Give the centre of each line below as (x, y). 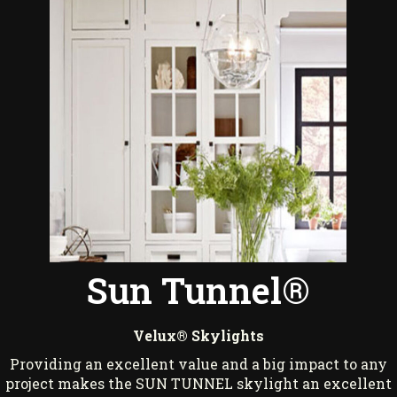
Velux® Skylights (198, 336)
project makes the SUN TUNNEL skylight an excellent (198, 384)
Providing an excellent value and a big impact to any (198, 364)
